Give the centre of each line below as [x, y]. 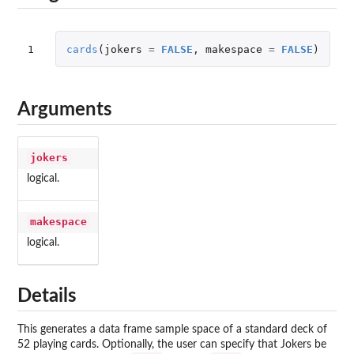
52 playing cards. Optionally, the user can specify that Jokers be [172, 345]
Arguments [65, 109]
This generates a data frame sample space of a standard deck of [172, 330]
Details [47, 297]
